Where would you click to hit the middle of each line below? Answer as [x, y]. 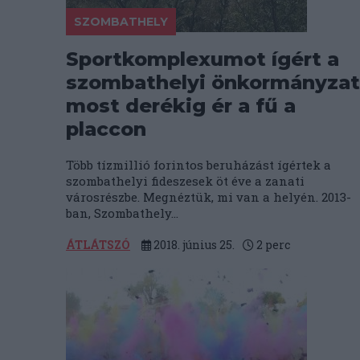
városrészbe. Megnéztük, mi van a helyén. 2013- [209, 197]
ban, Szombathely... [122, 213]
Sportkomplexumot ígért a [202, 59]
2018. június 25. [193, 245]
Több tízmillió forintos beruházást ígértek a [198, 165]
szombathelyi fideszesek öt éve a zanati [185, 181]
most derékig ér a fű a [181, 106]
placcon [106, 129]
